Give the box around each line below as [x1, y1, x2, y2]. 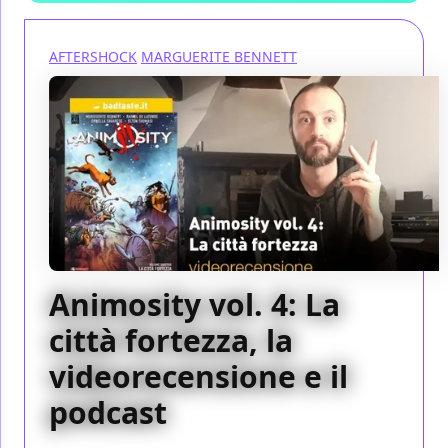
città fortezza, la [49, 319, 293, 361]
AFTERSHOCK [49, 46, 137, 66]
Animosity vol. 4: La [49, 283, 340, 325]
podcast [49, 391, 167, 433]
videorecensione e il [49, 355, 348, 397]
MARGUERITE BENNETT [141, 46, 297, 66]
